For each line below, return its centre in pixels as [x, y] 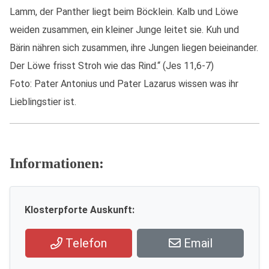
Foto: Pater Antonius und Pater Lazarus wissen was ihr [124, 84]
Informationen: [57, 163]
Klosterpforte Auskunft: [80, 210]
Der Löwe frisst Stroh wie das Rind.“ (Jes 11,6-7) [112, 66]
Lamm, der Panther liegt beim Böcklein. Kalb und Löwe [124, 12]
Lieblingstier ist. [43, 102]
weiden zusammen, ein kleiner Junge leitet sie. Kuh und [124, 30]
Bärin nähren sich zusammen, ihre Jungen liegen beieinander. [134, 48]
